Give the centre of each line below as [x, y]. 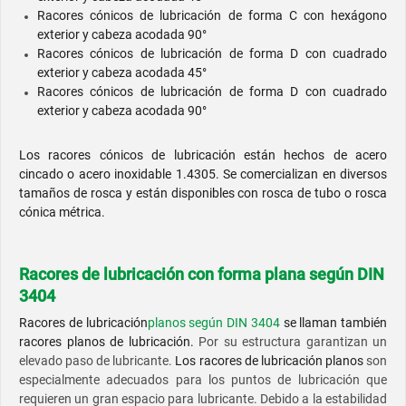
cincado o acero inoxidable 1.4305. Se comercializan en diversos [203, 174]
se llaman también [335, 323]
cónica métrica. [62, 213]
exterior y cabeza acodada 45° [122, 73]
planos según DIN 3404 [213, 323]
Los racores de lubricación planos [269, 361]
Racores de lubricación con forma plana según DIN [202, 275]
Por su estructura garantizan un [293, 342]
